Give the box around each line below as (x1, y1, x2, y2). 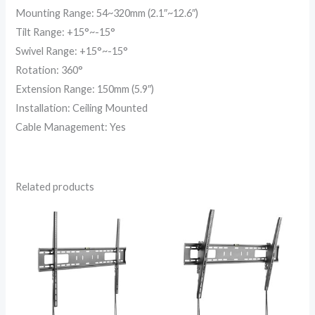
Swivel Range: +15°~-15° (15, 45, 129, 58)
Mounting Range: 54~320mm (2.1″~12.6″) (15, 7, 199, 20)
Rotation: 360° (15, 64, 84, 77)
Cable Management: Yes (15, 121, 127, 134)
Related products (15, 181, 95, 193)
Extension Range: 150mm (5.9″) (15, 83, 155, 96)
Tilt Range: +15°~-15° (15, 26, 116, 39)
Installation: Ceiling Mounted (15, 102, 148, 115)
